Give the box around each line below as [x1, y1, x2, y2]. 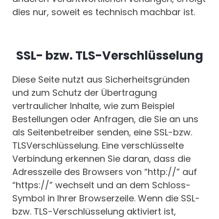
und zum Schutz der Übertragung [12, 87, 157, 99]
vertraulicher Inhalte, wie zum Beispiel [12, 100, 175, 112]
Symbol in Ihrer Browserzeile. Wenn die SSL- [12, 192, 200, 205]
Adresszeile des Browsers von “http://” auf [12, 166, 197, 178]
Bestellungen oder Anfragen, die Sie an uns [12, 113, 198, 126]
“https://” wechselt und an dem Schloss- [12, 179, 191, 192]
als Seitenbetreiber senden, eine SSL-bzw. [12, 126, 192, 139]
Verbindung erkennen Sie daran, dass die [12, 153, 191, 165]
